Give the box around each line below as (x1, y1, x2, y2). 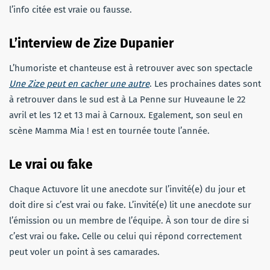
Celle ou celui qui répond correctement (82, 230, 242, 242)
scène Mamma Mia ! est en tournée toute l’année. (9, 125, 210, 136)
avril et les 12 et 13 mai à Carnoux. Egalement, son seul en (9, 109, 243, 121)
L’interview (9, 35, 72, 51)
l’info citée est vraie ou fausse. (9, 4, 132, 15)
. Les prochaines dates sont (149, 78, 261, 89)
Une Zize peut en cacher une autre (9, 78, 149, 89)
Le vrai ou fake (9, 156, 93, 172)
